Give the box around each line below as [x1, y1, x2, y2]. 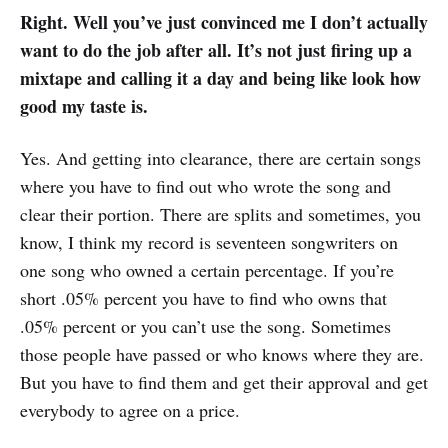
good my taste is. [20, 93, 148, 120]
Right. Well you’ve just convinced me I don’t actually [20, 9, 428, 36]
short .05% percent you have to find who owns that [20, 286, 387, 311]
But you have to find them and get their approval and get [20, 370, 428, 395]
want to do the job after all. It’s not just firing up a [20, 37, 412, 64]
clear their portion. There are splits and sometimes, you [20, 202, 421, 227]
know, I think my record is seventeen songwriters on [20, 230, 398, 255]
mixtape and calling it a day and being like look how [20, 65, 421, 92]
